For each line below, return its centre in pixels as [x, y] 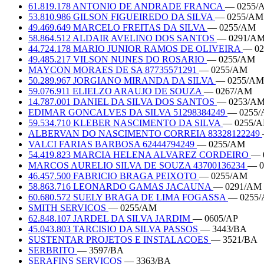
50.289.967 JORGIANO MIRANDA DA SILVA [122, 80]
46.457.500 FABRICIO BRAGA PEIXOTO [114, 176]
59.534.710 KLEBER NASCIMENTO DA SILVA [126, 123]
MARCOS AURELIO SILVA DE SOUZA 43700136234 [138, 165]
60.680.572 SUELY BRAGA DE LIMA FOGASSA [128, 197]
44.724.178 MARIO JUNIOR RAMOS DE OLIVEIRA [136, 48]
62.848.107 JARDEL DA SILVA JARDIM [110, 218]
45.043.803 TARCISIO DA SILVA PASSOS [114, 229]
